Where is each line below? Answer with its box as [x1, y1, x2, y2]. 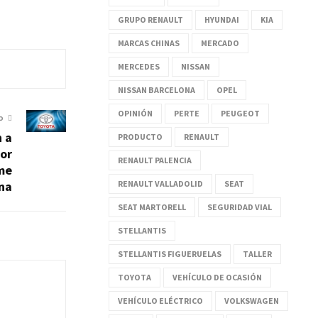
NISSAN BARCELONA [118, 84, 195, 95]
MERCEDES [118, 60, 160, 72]
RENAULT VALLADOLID [118, 177, 203, 189]
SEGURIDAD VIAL [207, 201, 272, 212]
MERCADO [201, 37, 239, 48]
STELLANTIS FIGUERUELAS [118, 248, 221, 259]
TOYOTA [118, 271, 151, 283]
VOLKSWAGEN [224, 295, 279, 306]
